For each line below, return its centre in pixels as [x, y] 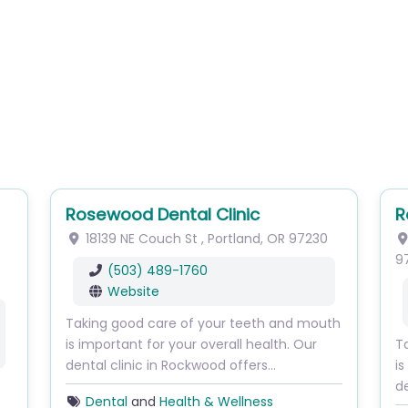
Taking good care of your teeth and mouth [204, 323]
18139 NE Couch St [141, 239]
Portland [234, 239]
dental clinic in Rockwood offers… [171, 365]
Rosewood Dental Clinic [163, 214]
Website [133, 291]
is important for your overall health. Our [192, 344]
